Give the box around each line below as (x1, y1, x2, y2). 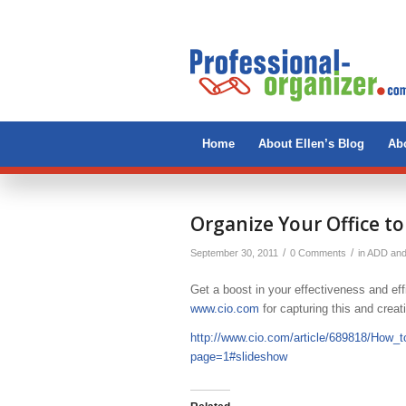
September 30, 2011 (190, 247, 278, 258)
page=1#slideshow (190, 350, 287, 364)
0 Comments (290, 247, 346, 258)
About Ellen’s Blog (258, 137, 364, 150)
